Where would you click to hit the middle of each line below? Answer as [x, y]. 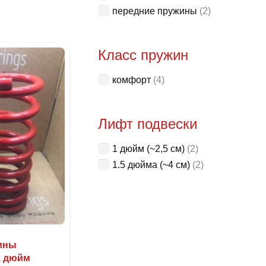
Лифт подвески [147, 124]
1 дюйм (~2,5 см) [148, 149]
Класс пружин [143, 55]
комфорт [131, 80]
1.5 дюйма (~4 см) [151, 165]
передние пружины [154, 11]
